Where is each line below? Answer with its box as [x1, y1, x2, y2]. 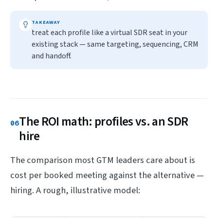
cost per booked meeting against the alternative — [10, 168, 204, 182]
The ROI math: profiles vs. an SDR [19, 113, 188, 131]
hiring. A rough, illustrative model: [10, 183, 141, 197]
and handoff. [32, 50, 72, 61]
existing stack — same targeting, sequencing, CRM [32, 38, 199, 50]
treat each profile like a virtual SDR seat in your [32, 27, 188, 38]
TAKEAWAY [32, 18, 60, 26]
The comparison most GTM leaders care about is [10, 153, 196, 166]
